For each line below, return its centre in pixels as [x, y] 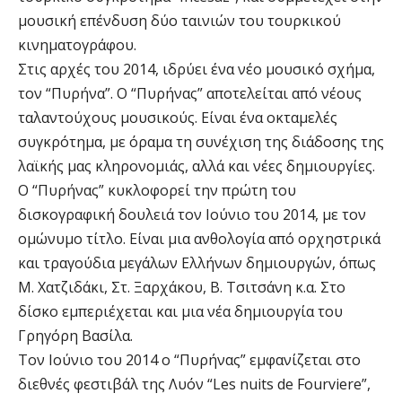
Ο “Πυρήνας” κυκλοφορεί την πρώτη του [157, 191]
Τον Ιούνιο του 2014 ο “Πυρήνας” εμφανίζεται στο [189, 360]
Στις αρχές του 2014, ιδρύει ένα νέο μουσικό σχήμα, [197, 70]
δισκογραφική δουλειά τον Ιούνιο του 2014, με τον [192, 215]
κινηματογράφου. [77, 45]
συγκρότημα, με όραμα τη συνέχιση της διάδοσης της [201, 142]
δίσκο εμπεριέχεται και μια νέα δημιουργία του [180, 312]
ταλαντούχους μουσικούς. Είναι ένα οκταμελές [178, 118]
